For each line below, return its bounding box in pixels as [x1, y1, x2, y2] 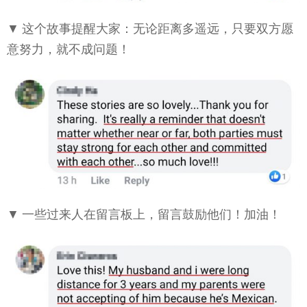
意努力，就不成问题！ [7, 41, 130, 56]
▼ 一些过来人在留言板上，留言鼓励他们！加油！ [7, 207, 281, 222]
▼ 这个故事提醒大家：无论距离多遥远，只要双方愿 [7, 21, 293, 36]
